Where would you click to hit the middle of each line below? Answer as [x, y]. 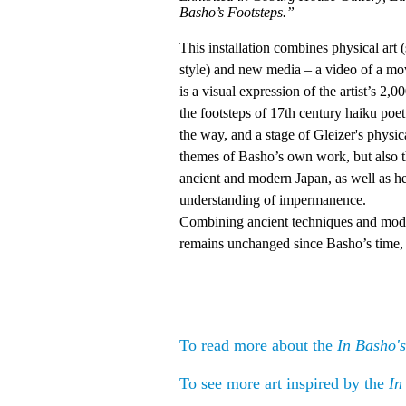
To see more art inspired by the [284, 383]
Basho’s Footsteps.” [239, 12]
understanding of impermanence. [273, 200]
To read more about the [258, 345]
